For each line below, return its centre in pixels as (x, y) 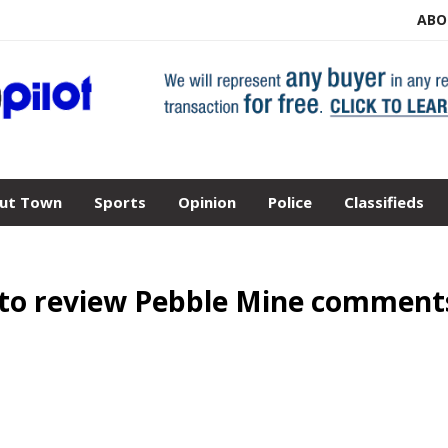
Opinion (206, 202)
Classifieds (383, 202)
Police (289, 202)
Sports (119, 202)
